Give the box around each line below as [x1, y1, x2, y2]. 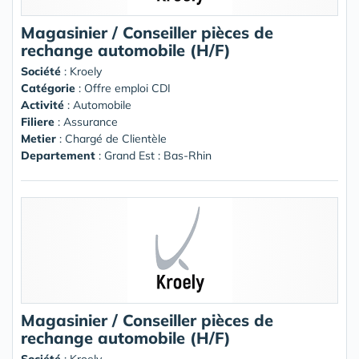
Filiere [21, 114, 54, 129]
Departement [21, 147, 95, 163]
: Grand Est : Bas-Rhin [95, 147, 212, 163]
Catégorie [21, 80, 75, 95]
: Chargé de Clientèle [56, 131, 167, 146]
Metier [21, 131, 56, 146]
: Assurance [54, 114, 118, 129]
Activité [21, 97, 64, 112]
